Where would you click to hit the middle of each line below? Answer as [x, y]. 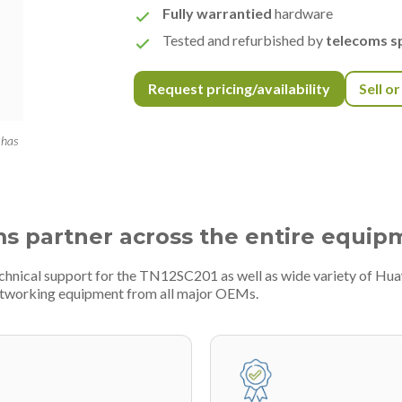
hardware [303, 13]
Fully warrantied [218, 13]
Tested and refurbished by [245, 40]
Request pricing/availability [240, 88]
